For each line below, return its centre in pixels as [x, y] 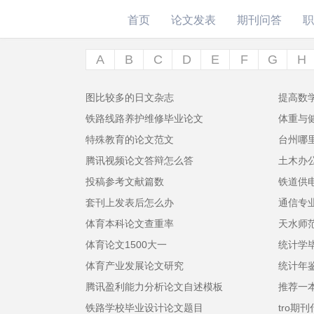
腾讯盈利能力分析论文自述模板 [154, 287]
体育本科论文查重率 [130, 224]
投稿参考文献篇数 [125, 182]
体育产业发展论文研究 [135, 266]
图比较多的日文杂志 [130, 97]
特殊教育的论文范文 [130, 139]
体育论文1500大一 [126, 245]
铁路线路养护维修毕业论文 [144, 118]
